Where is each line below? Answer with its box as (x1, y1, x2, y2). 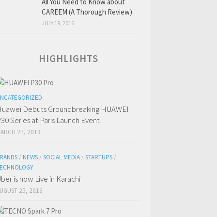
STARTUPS (85, 153, 112, 162)
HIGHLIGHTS (39, 52, 98, 65)
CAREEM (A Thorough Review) (42, 7, 132, 17)
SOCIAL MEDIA (43, 153, 80, 162)
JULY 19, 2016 (42, 19, 74, 27)
